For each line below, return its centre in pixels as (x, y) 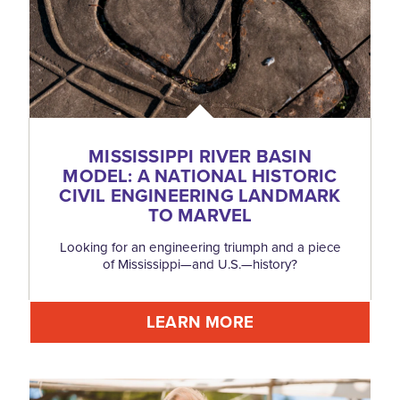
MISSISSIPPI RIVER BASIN (200, 157)
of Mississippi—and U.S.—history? (200, 265)
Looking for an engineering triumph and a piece (200, 248)
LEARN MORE (200, 322)
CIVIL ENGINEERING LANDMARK (200, 196)
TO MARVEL (200, 216)
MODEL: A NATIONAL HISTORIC (200, 176)
